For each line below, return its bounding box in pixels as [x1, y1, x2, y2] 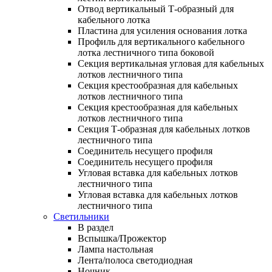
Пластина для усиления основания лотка [78, 25, 247, 36]
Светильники [53, 211, 109, 222]
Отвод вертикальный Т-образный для [78, 3, 234, 14]
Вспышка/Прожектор [78, 233, 166, 243]
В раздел [78, 222, 114, 233]
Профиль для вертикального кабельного [78, 36, 245, 47]
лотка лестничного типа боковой [78, 47, 214, 58]
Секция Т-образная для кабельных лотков [78, 123, 250, 134]
